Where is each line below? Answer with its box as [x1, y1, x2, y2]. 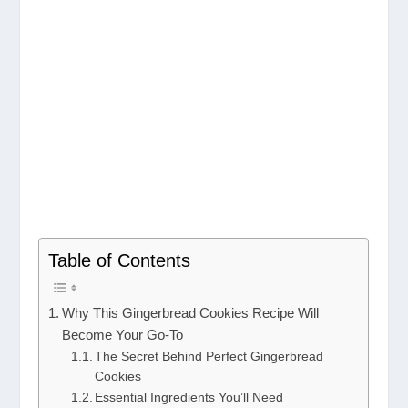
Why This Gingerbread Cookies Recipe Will [62, 305, 320, 321]
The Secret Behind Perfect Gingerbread [95, 350, 324, 364]
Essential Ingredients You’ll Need [95, 391, 284, 405]
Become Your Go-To [62, 327, 184, 343]
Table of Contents [48, 250, 191, 271]
